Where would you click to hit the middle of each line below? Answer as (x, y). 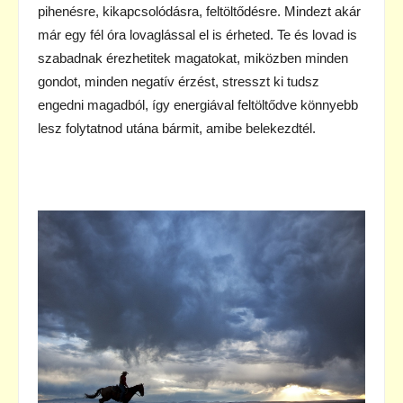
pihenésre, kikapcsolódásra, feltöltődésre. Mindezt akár (199, 12)
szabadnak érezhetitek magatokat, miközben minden (193, 58)
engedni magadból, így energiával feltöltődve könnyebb (198, 105)
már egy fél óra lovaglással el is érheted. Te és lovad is (197, 35)
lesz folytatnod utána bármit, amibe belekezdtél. (177, 129)
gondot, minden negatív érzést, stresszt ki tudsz (179, 82)
